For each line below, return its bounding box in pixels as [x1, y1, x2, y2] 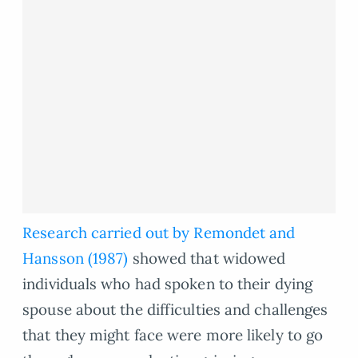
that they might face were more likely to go [22, 325, 324, 345]
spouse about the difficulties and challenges [22, 300, 328, 320]
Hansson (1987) [22, 249, 129, 268]
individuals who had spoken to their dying [22, 274, 313, 294]
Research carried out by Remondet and [22, 223, 296, 243]
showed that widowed [128, 249, 286, 268]
